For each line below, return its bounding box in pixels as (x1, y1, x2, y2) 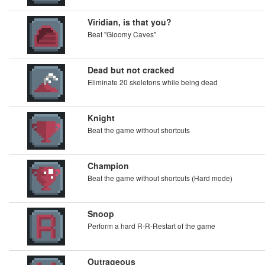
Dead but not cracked (88, 64, 174, 76)
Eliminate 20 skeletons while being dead (88, 77, 218, 87)
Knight (88, 112, 115, 124)
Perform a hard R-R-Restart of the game (88, 221, 215, 231)
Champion (88, 160, 129, 172)
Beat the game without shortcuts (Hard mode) (88, 173, 232, 183)
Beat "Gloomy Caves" (88, 29, 156, 39)
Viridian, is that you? (88, 16, 172, 28)
